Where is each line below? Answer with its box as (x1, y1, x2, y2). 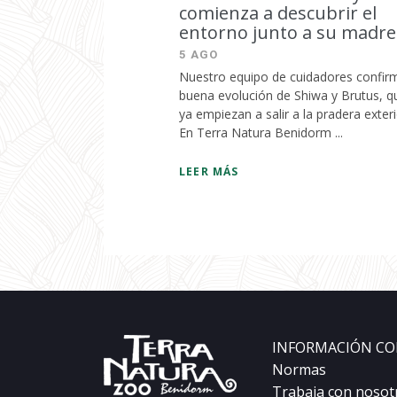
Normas (272, 360, 326, 379)
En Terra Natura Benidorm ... (179, 124, 343, 141)
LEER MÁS (179, 164, 239, 179)
